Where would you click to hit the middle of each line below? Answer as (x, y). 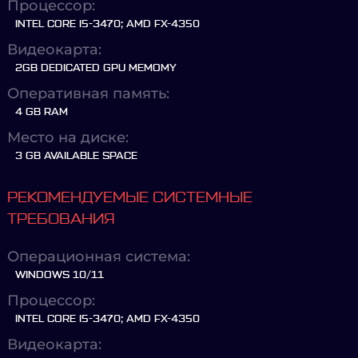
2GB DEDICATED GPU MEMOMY (96, 68)
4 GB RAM (42, 112)
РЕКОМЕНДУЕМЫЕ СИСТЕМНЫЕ (130, 197)
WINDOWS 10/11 (60, 275)
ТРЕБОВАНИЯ (61, 219)
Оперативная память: (88, 93)
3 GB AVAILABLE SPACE (76, 156)
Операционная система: (99, 257)
